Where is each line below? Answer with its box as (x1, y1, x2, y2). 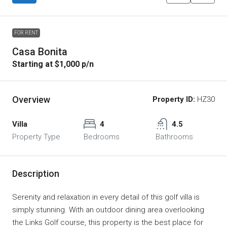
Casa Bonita (12, 45, 67, 58)
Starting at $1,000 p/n (12, 59, 94, 69)
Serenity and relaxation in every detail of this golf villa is (12, 192, 200, 202)
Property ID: (153, 94, 195, 104)
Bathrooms (155, 132, 193, 141)
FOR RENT (14, 29, 38, 35)
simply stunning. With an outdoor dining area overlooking (12, 205, 204, 214)
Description (12, 168, 59, 179)
